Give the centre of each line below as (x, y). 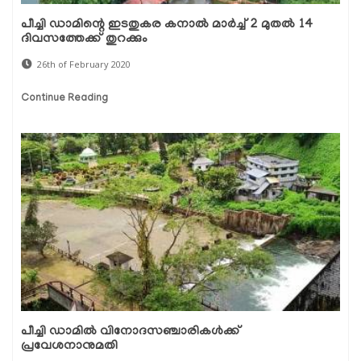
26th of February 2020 (84, 64)
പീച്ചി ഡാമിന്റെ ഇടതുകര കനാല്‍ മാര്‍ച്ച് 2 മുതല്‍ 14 (167, 25)
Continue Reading (64, 99)
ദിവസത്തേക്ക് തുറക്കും (84, 40)
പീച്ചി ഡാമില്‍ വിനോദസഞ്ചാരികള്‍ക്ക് (131, 332)
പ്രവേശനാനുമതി (69, 347)
